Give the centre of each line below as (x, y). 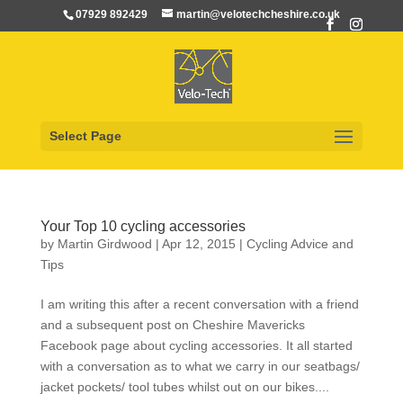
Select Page (85, 136)
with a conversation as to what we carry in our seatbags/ (200, 366)
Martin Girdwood (104, 244)
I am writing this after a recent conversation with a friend (199, 304)
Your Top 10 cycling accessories (143, 226)
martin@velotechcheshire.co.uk (258, 14)
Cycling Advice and (300, 244)
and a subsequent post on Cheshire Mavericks (172, 325)
